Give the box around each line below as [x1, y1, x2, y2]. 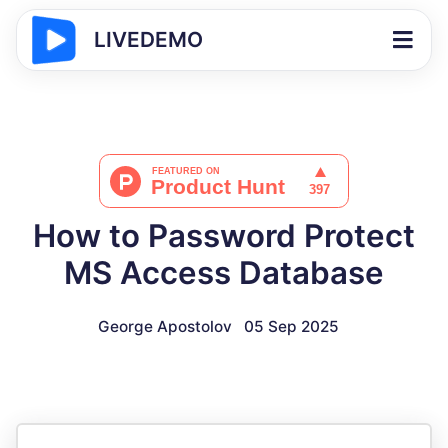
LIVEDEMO [94, 27, 203, 52]
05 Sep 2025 [243, 317, 339, 336]
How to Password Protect [33, 217, 415, 255]
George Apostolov [97, 317, 232, 336]
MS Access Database [64, 254, 384, 292]
